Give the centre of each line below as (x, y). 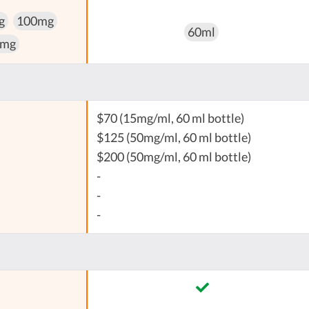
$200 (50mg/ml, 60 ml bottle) (174, 157)
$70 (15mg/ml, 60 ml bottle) (170, 119)
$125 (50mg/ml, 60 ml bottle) (174, 138)
